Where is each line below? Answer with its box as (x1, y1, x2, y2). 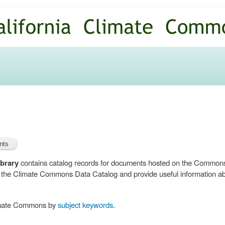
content (80, 23, 102, 33)
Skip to (80, 1, 101, 11)
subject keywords (58, 199, 113, 210)
